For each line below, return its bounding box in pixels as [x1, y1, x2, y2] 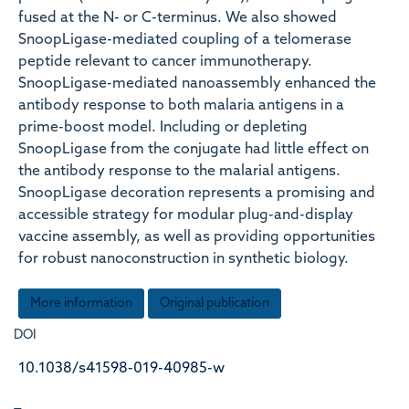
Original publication [160, 296, 269, 310]
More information [30, 296, 132, 310]
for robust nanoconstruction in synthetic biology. [18, 252, 349, 267]
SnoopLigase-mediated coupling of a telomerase [18, 33, 351, 47]
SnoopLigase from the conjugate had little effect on [18, 142, 369, 157]
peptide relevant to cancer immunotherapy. [18, 55, 312, 69]
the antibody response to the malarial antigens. [18, 164, 341, 179]
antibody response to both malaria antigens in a [18, 99, 344, 113]
